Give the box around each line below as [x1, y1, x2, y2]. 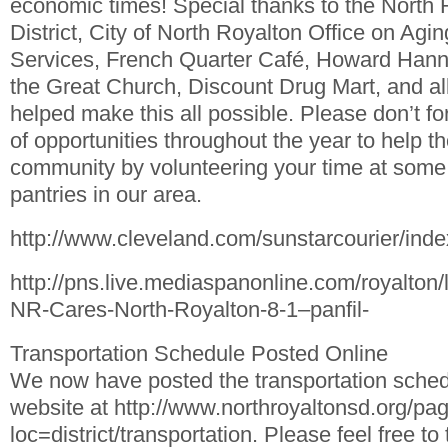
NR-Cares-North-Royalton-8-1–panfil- [10, 296, 369, 322]
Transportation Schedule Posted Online [10, 340, 388, 366]
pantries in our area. [10, 182, 202, 208]
